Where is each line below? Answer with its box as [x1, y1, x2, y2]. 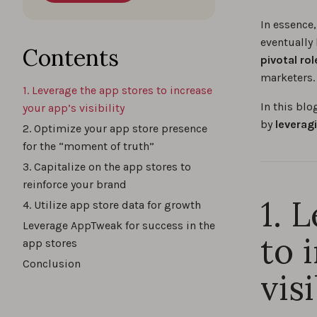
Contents [23, 43, 119, 72]
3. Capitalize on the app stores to [23, 160, 191, 173]
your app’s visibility [23, 101, 125, 115]
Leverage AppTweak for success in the [23, 219, 215, 232]
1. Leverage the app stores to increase [23, 83, 212, 97]
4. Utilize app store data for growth [23, 198, 201, 212]
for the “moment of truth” [23, 139, 154, 153]
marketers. [260, 71, 315, 84]
